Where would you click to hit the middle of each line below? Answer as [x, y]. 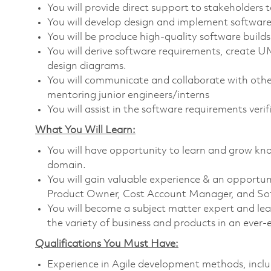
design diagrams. [87, 66]
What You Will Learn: [85, 130]
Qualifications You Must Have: [107, 244]
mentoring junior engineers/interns [128, 95]
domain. [67, 165]
